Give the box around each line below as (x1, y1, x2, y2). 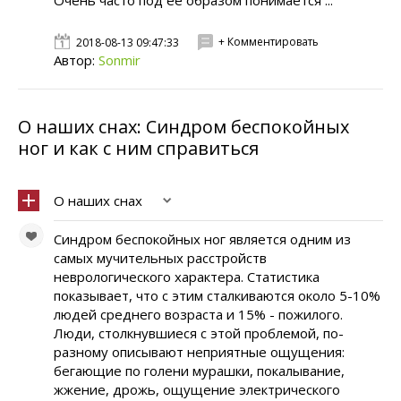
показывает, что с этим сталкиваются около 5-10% (54, 286, 380, 304)
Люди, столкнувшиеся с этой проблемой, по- (54, 324, 344, 342)
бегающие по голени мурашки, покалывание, (54, 362, 345, 380)
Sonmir (98, 51, 141, 69)
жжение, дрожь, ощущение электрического (54, 380, 340, 398)
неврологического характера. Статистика (54, 268, 320, 286)
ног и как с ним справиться (18, 136, 259, 160)
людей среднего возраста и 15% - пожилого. (54, 305, 343, 323)
